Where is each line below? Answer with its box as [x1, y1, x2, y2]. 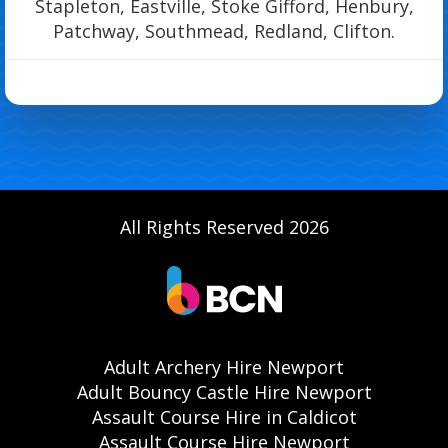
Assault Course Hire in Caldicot [91, 405, 357, 430]
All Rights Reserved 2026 [119, 215, 329, 240]
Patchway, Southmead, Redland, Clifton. [53, 19, 395, 44]
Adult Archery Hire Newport [104, 355, 344, 380]
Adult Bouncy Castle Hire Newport [76, 380, 372, 405]
